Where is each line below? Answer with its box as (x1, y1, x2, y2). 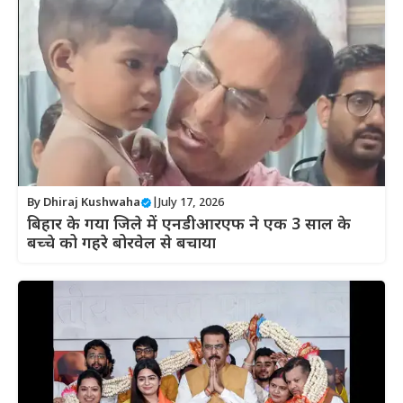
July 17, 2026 (158, 194, 224, 210)
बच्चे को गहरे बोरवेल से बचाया (27, 233, 216, 255)
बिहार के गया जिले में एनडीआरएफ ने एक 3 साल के (27, 214, 351, 236)
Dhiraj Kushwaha (43, 194, 140, 210)
